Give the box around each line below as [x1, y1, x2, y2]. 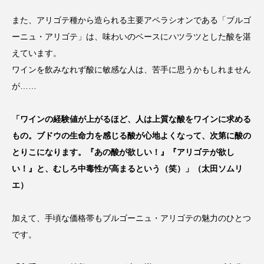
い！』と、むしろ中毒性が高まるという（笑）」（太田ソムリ [12, 164, 243, 174]
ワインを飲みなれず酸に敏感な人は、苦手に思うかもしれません [12, 65, 251, 75]
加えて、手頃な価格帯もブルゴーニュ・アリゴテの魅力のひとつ [12, 213, 251, 223]
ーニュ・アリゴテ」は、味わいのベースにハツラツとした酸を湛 [12, 32, 251, 42]
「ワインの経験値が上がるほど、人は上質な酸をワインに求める [12, 114, 251, 124]
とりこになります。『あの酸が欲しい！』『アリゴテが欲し [12, 147, 235, 157]
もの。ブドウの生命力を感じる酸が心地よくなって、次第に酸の [12, 131, 251, 141]
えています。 [12, 48, 61, 58]
